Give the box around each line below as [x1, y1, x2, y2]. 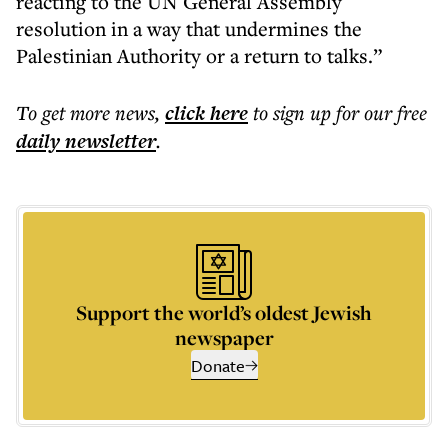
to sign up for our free [253, 99, 427, 126]
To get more [16, 99, 115, 126]
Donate [190, 353, 245, 378]
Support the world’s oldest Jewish [76, 299, 372, 326]
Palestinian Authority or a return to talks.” [16, 42, 382, 69]
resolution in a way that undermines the [16, 15, 362, 42]
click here [165, 99, 248, 127]
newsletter [60, 127, 156, 155]
